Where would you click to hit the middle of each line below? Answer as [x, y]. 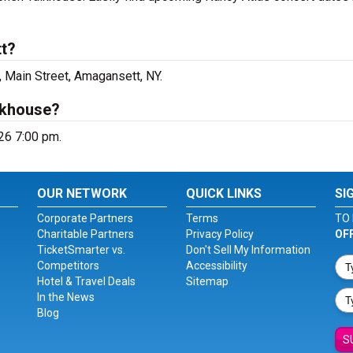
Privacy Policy [219, 234]
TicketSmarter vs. [82, 250]
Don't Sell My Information [248, 250]
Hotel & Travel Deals [87, 281]
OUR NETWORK [82, 193]
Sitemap [207, 281]
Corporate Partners [85, 218]
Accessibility [216, 266]
